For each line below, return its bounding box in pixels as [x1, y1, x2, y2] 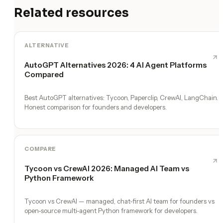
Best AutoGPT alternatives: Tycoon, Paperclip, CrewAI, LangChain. [24, 93, 218, 102]
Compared [24, 69, 64, 79]
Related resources [14, 5, 129, 20]
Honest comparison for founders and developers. [24, 103, 167, 111]
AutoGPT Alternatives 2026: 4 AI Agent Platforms [24, 60, 207, 70]
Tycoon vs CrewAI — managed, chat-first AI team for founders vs [24, 197, 215, 205]
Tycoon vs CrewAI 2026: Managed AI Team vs [24, 163, 189, 173]
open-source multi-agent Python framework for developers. [24, 206, 198, 215]
